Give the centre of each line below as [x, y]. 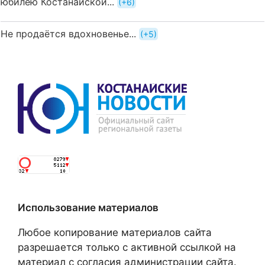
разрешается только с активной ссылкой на [127, 248]
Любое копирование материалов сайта [115, 233]
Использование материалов [88, 208]
